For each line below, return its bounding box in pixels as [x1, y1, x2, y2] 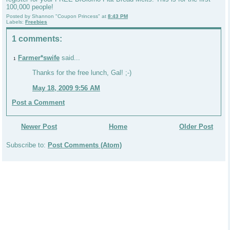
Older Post [179, 123, 213, 131]
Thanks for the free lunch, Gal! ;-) [32, 69, 131, 77]
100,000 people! [6, 3, 53, 11]
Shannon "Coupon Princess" [32, 13, 100, 19]
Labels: [6, 18, 25, 25]
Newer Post [21, 123, 57, 131]
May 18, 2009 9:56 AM [32, 84, 100, 92]
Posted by [6, 13, 32, 19]
